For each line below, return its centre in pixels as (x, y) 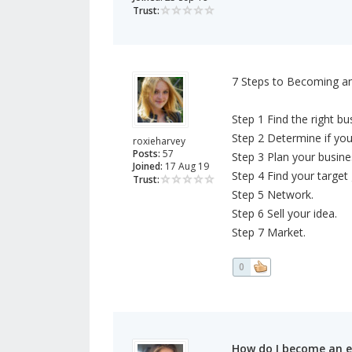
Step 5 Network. (272, 195)
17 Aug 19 (186, 167)
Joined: (148, 167)
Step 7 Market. (268, 233)
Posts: (147, 154)
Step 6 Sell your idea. (284, 214)
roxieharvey (159, 141)
